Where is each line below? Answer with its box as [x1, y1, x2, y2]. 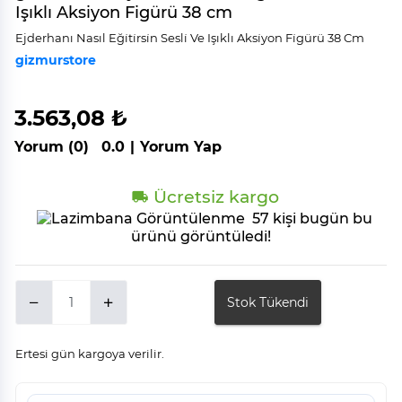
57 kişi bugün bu [249, 210, 372, 227]
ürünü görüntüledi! [131, 228, 271, 246]
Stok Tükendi [226, 294, 309, 311]
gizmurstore [15, 52, 96, 68]
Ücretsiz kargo [149, 187, 279, 207]
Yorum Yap [140, 138, 222, 155]
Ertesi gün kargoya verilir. [15, 346, 164, 362]
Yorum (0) [14, 138, 89, 155]
